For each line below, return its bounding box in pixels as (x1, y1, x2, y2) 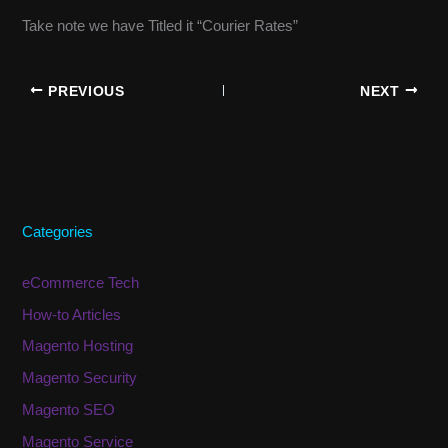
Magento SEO (22, 402, 116, 419)
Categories (22, 224, 94, 241)
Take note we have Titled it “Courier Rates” (22, 17, 299, 34)
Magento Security (22, 370, 138, 387)
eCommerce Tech (22, 274, 140, 291)
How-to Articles (22, 306, 122, 323)
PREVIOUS (43, 83, 125, 99)
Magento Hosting (22, 338, 134, 355)
